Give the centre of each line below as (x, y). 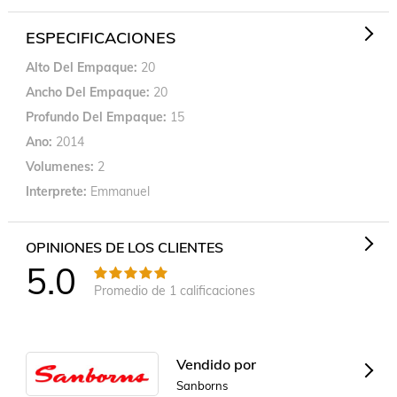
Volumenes (58, 167)
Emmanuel (120, 191)
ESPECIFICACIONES (100, 38)
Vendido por (216, 364)
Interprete (54, 191)
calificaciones (215, 290)
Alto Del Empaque (79, 67)
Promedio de (131, 290)
